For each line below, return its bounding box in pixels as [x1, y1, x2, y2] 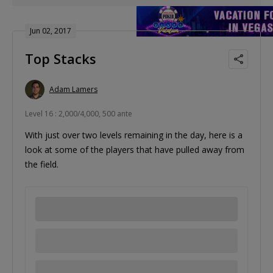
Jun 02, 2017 [30, 25, 71, 36]
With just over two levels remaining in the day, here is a [25, 129, 243, 141]
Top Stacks [25, 49, 96, 68]
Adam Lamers [49, 84, 97, 94]
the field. [25, 158, 58, 170]
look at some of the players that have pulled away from [25, 143, 244, 155]
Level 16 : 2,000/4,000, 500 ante [25, 108, 132, 119]
